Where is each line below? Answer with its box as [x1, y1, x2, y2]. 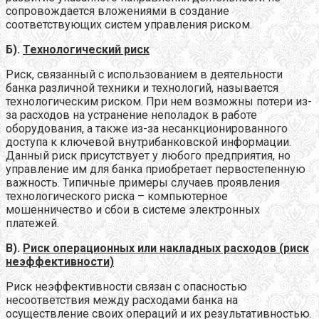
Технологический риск [23, 42, 150, 56]
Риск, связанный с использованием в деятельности [6, 67, 283, 81]
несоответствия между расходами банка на [6, 293, 238, 307]
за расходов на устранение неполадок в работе [6, 108, 257, 122]
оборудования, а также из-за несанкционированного [6, 121, 288, 135]
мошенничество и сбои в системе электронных [6, 202, 260, 216]
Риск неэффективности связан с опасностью [6, 279, 247, 293]
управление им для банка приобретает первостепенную [6, 162, 305, 176]
